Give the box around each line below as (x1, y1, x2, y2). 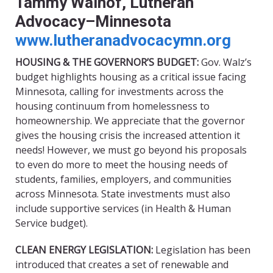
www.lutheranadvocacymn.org (15, 31, 231, 50)
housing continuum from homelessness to (15, 99, 210, 113)
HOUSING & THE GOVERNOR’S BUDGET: (15, 55, 201, 69)
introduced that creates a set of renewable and (15, 258, 229, 272)
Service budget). (15, 216, 88, 230)
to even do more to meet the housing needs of (15, 158, 228, 172)
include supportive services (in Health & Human (15, 202, 231, 216)
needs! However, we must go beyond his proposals (15, 143, 247, 157)
